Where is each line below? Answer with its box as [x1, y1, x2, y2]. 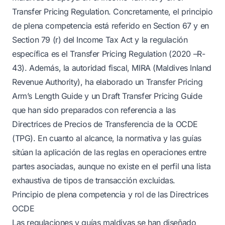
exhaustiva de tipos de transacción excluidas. [12, 175, 176, 185]
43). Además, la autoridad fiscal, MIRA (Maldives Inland [12, 63, 212, 73]
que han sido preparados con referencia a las [12, 105, 176, 115]
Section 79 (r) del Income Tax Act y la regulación [12, 35, 188, 45]
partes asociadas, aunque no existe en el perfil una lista [12, 161, 211, 171]
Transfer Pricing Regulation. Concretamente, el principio [12, 7, 213, 17]
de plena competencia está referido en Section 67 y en [12, 21, 209, 31]
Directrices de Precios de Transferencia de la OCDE [12, 119, 198, 129]
